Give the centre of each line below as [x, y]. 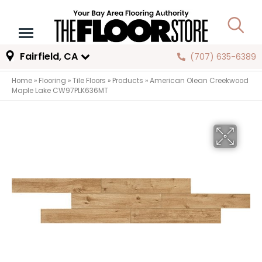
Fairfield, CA [49, 57]
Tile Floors [89, 81]
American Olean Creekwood [199, 81]
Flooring [52, 81]
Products [128, 81]
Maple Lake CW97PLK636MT [60, 91]
